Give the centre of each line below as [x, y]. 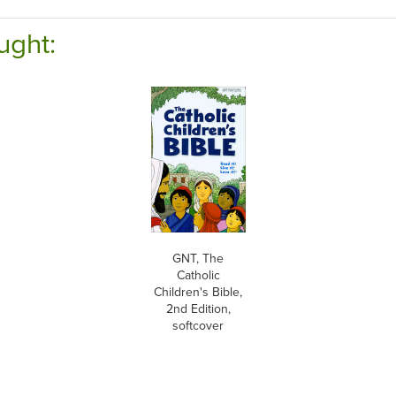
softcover [198, 326]
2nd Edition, [198, 309]
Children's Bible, [198, 292]
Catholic [198, 275]
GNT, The [198, 259]
